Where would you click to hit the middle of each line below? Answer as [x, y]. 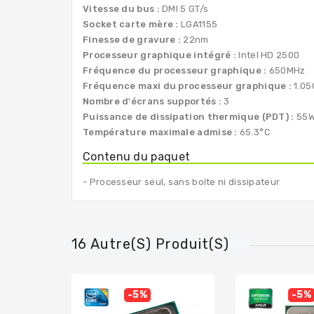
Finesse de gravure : [132, 39]
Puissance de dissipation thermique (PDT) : [189, 116]
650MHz [286, 70]
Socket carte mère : [131, 24]
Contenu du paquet [137, 156]
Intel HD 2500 [268, 55]
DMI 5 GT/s [184, 8]
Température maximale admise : [160, 132]
